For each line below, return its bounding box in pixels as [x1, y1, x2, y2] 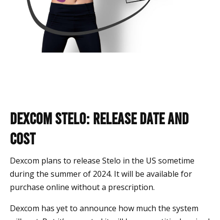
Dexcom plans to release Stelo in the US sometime [10, 155, 194, 166]
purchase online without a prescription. [10, 182, 155, 193]
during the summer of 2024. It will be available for [10, 168, 192, 180]
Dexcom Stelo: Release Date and [10, 109, 189, 128]
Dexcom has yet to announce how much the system [10, 203, 198, 214]
